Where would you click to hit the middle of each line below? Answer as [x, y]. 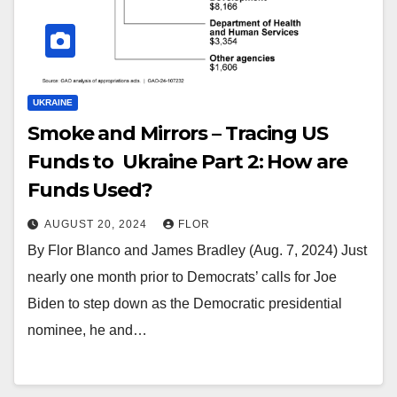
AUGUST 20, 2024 [97, 225]
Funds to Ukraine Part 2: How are [187, 162]
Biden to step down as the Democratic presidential [185, 304]
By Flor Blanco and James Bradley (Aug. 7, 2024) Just [197, 251]
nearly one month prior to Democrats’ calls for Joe [182, 277]
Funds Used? [92, 191]
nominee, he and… [87, 331]
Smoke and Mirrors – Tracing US [178, 134]
